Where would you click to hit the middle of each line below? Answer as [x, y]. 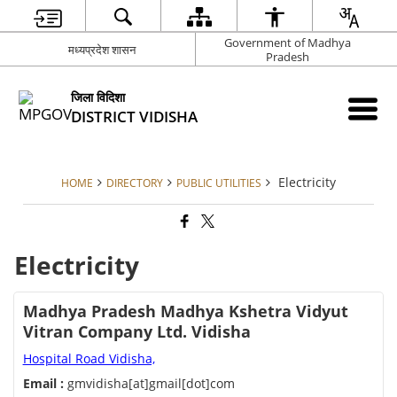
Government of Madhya [288, 42]
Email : [43, 384]
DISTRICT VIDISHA [135, 116]
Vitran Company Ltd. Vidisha [136, 332]
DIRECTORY [135, 183]
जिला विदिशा [98, 97]
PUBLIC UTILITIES [219, 183]
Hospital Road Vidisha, [89, 359]
